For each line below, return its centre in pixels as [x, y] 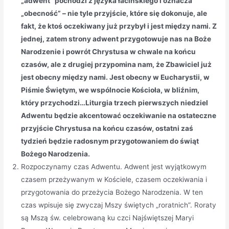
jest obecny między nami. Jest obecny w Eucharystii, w [116, 77]
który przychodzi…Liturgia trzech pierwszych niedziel [115, 103]
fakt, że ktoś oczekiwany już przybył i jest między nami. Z [119, 26]
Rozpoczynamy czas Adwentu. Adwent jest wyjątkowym [114, 167]
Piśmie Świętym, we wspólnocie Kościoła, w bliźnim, [110, 90]
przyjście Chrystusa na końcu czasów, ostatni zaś [107, 129]
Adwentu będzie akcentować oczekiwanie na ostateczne [119, 116]
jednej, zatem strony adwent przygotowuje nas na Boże [116, 39]
